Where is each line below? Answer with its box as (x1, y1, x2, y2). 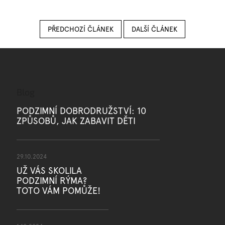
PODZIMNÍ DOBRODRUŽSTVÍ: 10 (16, 105, 146, 117)
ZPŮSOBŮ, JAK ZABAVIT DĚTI (16, 116, 136, 127)
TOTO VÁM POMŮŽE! (16, 185, 100, 196)
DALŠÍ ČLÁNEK (132, 25, 177, 34)
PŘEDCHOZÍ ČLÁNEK (48, 25, 114, 34)
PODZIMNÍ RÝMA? (16, 175, 87, 186)
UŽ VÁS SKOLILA (16, 165, 82, 176)
